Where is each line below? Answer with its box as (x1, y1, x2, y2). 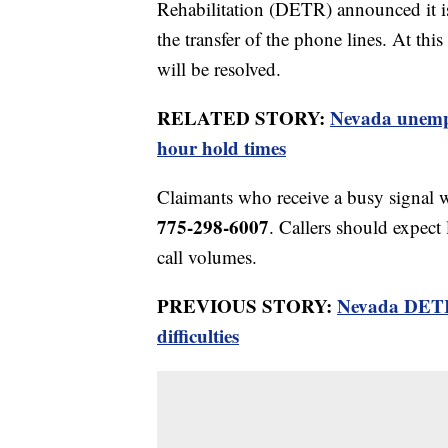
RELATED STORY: (157, 104, 330, 132)
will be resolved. (157, 56, 281, 82)
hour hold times (157, 134, 286, 162)
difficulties (157, 322, 239, 350)
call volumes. (157, 244, 257, 270)
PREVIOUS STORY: (157, 292, 337, 320)
